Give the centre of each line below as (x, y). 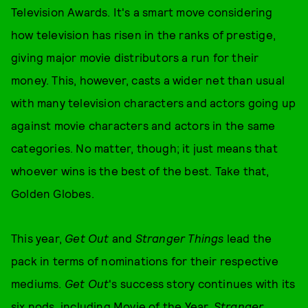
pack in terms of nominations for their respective (145, 261)
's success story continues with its (202, 283)
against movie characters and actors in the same (143, 125)
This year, (38, 238)
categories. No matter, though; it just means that (144, 148)
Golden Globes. (53, 193)
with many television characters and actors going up (154, 102)
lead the (248, 238)
